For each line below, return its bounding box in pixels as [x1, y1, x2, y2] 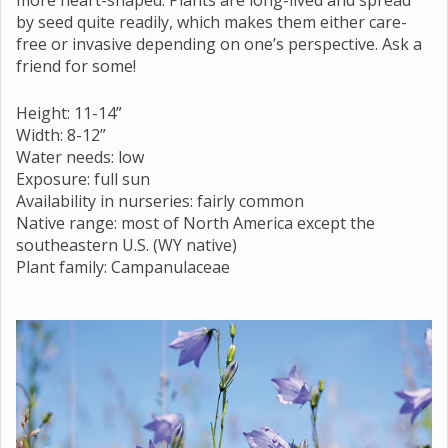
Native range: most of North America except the [16, 211, 375, 234]
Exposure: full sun [16, 167, 150, 190]
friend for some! [16, 54, 136, 77]
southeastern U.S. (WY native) [16, 233, 237, 256]
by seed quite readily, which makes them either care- [16, 10, 407, 33]
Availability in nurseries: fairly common [16, 189, 304, 212]
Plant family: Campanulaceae [16, 255, 230, 278]
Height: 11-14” [16, 101, 122, 124]
